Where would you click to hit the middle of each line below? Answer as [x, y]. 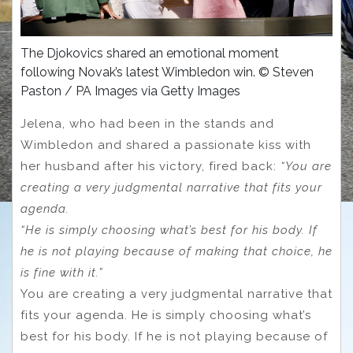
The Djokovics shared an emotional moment [150, 54]
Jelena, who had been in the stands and [147, 124]
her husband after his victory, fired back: [150, 167]
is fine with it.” [62, 273]
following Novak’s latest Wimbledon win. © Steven [167, 72]
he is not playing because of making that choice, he [176, 252]
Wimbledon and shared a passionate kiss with [166, 145]
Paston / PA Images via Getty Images [130, 91]
